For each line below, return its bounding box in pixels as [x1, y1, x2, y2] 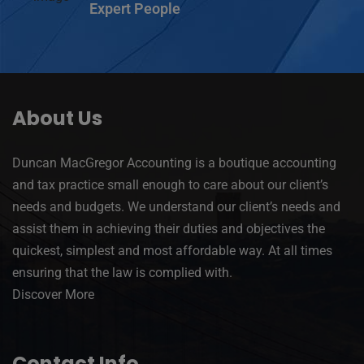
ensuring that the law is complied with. [12, 264, 232, 280]
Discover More [12, 286, 94, 302]
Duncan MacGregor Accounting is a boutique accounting [12, 154, 336, 171]
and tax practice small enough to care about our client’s [12, 176, 328, 193]
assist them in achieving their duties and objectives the [12, 220, 325, 236]
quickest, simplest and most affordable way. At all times [12, 242, 332, 258]
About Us [12, 104, 102, 132]
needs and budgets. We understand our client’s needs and [12, 198, 340, 214]
